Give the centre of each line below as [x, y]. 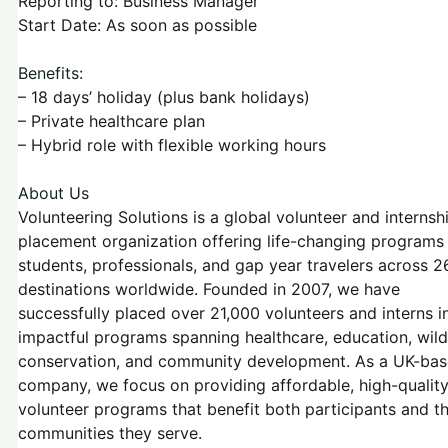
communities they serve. [110, 433]
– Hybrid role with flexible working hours [172, 145]
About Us [53, 193]
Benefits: [50, 73]
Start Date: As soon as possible [137, 25]
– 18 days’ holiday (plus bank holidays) [164, 97]
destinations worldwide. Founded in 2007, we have [209, 289]
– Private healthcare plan [111, 121]
